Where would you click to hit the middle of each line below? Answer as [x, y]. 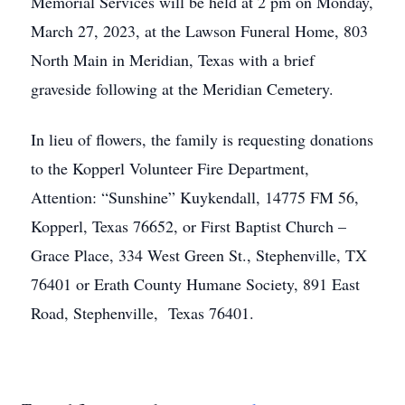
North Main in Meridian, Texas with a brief [173, 60]
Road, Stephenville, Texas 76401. [142, 313]
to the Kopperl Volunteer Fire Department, [170, 168]
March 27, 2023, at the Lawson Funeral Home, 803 [199, 31]
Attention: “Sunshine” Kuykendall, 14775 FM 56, [195, 197]
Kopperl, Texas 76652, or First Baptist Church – [188, 226]
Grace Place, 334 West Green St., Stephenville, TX [199, 255]
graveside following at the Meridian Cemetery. [182, 89]
